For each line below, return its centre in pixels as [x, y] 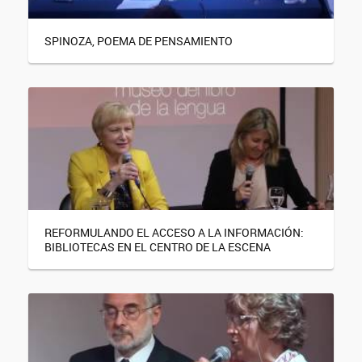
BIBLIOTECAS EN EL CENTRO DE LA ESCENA [158, 246]
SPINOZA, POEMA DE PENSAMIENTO [139, 40]
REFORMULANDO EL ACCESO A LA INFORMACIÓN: [174, 232]
